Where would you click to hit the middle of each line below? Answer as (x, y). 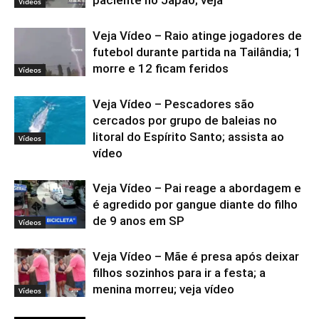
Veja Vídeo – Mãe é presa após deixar (196, 256)
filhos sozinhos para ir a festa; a (179, 272)
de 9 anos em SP (138, 220)
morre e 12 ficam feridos (161, 68)
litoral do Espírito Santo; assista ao (188, 136)
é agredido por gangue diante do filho (195, 204)
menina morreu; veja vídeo (163, 289)
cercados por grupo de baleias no (185, 120)
